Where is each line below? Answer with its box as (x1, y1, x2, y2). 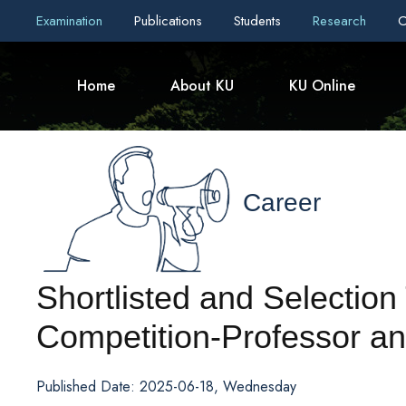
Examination (36, 11, 107, 31)
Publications (134, 11, 207, 31)
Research (313, 11, 371, 31)
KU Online (289, 75, 355, 96)
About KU (170, 75, 234, 96)
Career (243, 188, 321, 217)
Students (234, 11, 285, 31)
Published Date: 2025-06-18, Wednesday (36, 375, 296, 397)
